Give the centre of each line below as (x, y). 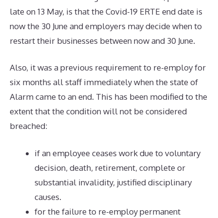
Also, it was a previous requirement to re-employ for (108, 67)
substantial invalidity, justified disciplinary (113, 182)
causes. (48, 197)
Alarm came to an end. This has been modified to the (109, 97)
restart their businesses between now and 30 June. (102, 40)
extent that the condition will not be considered (98, 111)
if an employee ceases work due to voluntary (118, 153)
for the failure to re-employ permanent (108, 211)
